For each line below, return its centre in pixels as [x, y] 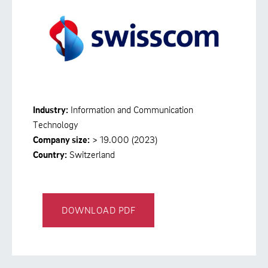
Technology [56, 125]
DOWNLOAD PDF [98, 210]
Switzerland [91, 155]
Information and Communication [131, 110]
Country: [50, 155]
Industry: [51, 110]
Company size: [61, 140]
